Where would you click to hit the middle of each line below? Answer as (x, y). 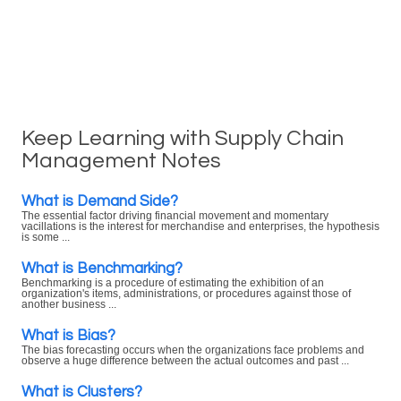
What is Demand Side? (100, 201)
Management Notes (121, 161)
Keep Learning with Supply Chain (183, 138)
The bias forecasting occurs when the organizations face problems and (193, 350)
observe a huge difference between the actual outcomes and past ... (185, 361)
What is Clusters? (82, 392)
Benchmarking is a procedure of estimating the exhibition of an (173, 283)
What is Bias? (68, 335)
